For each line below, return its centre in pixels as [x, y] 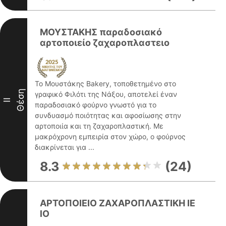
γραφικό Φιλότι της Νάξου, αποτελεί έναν [106, 94]
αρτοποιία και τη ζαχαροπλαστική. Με [99, 126]
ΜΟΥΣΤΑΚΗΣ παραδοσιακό [101, 32]
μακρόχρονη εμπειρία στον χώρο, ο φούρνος [110, 136]
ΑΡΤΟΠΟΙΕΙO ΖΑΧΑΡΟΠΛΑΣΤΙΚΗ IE [118, 203]
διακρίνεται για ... [65, 147]
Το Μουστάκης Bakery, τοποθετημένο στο [105, 83]
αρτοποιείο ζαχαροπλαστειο [105, 43]
